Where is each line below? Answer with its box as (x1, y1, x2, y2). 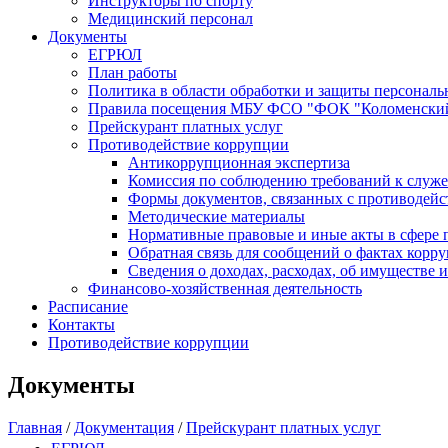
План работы (88, 64, 177, 81)
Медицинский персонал (88, 10, 253, 27)
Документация (74, 418, 174, 436)
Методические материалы (128, 208, 305, 225)
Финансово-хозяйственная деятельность (88, 280, 362, 297)
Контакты (48, 316, 115, 333)
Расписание (48, 298, 128, 315)
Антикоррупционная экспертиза (128, 154, 350, 171)
